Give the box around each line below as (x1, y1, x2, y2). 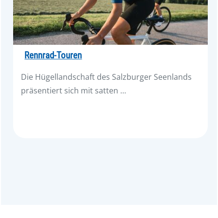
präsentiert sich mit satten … (21, 85, 127, 96)
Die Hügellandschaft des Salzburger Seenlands (21, 71, 192, 82)
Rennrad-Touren (24, 50, 82, 61)
